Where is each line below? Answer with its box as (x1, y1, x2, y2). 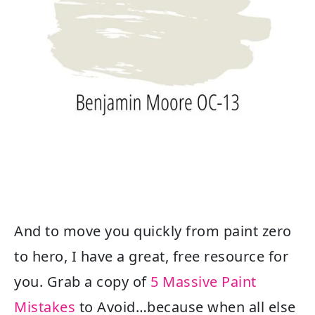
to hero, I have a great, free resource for (14, 246, 288, 266)
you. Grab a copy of (14, 271, 150, 291)
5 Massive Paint (150, 271, 257, 291)
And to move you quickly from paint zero (14, 221, 292, 240)
